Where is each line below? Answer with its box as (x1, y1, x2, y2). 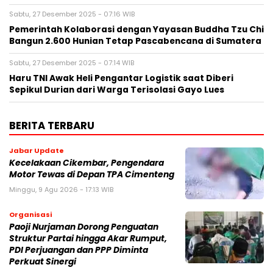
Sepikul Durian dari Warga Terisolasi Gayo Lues (9, 84, 224, 96)
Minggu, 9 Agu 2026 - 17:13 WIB (9, 185, 113, 195)
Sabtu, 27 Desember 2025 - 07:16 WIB (9, 9, 135, 19)
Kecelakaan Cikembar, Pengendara (9, 157, 164, 169)
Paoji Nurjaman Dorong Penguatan (9, 221, 158, 233)
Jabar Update (9, 146, 64, 156)
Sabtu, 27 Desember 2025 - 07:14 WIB (9, 58, 134, 68)
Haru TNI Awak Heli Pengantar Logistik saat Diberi (9, 73, 233, 85)
